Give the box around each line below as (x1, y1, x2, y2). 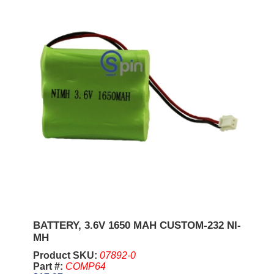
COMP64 (65, 261, 106, 272)
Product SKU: (32, 250, 100, 261)
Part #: (32, 261, 65, 272)
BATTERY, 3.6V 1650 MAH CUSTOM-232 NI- (32, 219, 241, 231)
